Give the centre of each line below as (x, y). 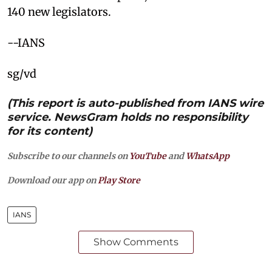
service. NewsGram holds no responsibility (128, 117)
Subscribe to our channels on (68, 156)
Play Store (119, 180)
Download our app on (53, 180)
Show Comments (136, 242)
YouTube (148, 156)
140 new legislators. (59, 12)
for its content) (50, 131)
